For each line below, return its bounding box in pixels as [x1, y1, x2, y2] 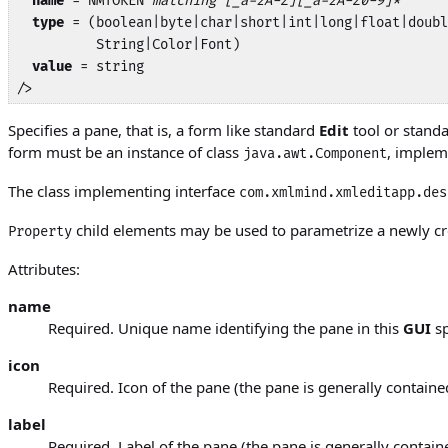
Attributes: [8, 259, 80, 280]
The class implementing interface [8, 181, 239, 202]
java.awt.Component [243, 145, 387, 163]
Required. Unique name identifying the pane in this [48, 318, 403, 339]
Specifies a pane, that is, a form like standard [8, 120, 319, 141]
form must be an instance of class [8, 142, 243, 163]
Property [8, 223, 72, 241]
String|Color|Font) [15, 35, 240, 53]
